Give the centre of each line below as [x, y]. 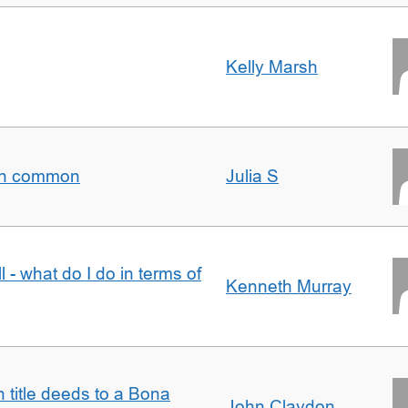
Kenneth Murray [289, 286]
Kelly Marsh [272, 67]
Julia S [252, 176]
